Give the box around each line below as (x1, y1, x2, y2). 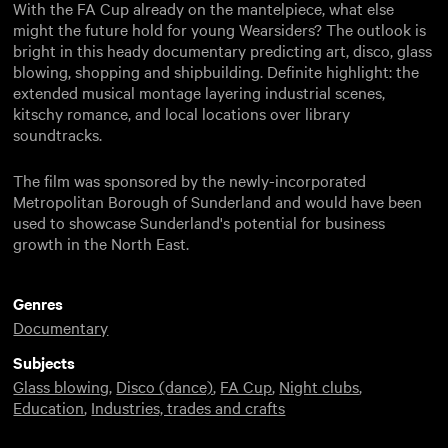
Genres (13, 291, 64, 314)
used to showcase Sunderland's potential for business (13, 210, 386, 233)
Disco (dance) (116, 374, 214, 397)
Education (13, 395, 85, 418)
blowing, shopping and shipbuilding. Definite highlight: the (13, 59, 420, 82)
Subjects (13, 350, 76, 373)
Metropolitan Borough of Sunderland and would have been (13, 189, 423, 212)
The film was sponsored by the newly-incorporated (13, 168, 367, 191)
